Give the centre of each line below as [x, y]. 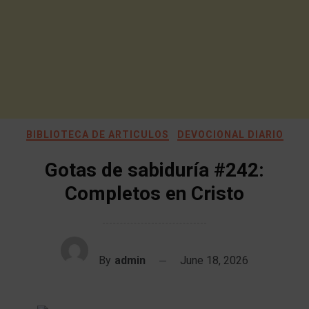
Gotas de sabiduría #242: [154, 170]
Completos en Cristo [154, 193]
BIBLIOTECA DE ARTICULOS [97, 134]
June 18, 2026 [214, 260]
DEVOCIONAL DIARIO [230, 134]
